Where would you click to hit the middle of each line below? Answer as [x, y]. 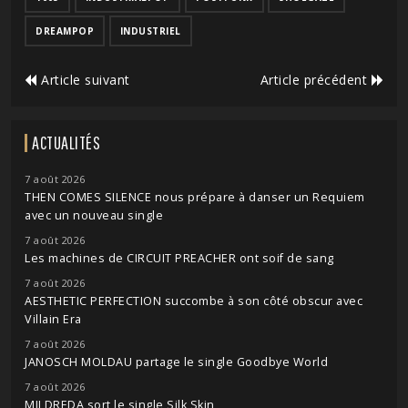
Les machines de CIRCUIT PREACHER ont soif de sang [179, 258]
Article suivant [83, 80]
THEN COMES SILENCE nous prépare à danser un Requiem [195, 197]
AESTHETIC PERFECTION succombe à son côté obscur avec [194, 301]
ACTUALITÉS [66, 143]
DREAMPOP [65, 31]
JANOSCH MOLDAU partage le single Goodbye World [176, 362]
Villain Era [53, 319]
